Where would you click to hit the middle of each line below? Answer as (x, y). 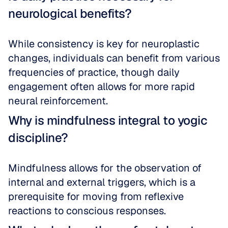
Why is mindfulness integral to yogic (108, 120)
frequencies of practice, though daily (94, 72)
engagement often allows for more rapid (102, 87)
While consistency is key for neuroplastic (104, 44)
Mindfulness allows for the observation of (105, 168)
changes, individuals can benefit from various (114, 58)
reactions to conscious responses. (87, 211)
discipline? (38, 138)
